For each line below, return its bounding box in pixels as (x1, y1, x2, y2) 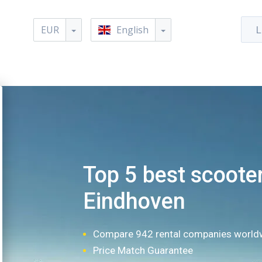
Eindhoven (82, 188, 185, 214)
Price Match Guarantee (92, 244, 193, 256)
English (116, 23, 149, 36)
